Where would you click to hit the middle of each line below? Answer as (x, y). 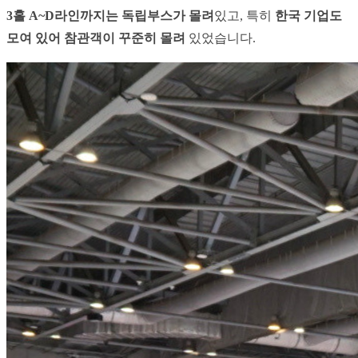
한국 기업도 (308, 15)
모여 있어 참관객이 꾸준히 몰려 (96, 38)
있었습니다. (221, 38)
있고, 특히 (245, 15)
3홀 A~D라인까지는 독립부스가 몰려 (110, 15)
